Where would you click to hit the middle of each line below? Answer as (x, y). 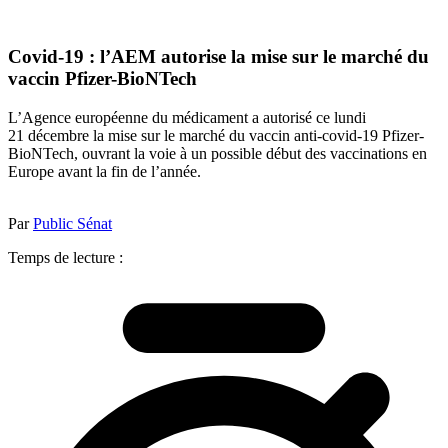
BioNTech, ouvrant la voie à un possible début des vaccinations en (217, 153)
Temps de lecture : (65, 257)
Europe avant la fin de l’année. (104, 171)
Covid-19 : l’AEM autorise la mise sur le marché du (218, 57)
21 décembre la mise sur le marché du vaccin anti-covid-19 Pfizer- (216, 135)
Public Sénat (72, 223)
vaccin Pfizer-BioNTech (102, 79)
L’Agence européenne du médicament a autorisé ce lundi (187, 117)
